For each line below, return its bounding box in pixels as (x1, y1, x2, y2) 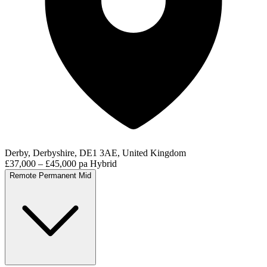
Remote (10, 170, 36, 180)
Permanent (39, 170, 76, 180)
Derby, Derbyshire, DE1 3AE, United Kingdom (5, 147, 186, 158)
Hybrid (90, 158, 117, 169)
